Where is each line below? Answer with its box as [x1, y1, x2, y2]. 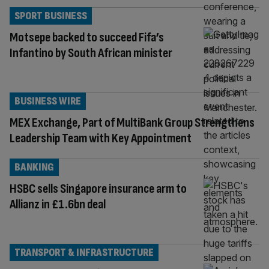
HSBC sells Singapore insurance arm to [10, 180, 187, 197]
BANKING [14, 160, 54, 174]
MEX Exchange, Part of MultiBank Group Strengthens [10, 114, 255, 131]
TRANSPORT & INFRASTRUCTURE [14, 246, 154, 259]
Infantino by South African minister [10, 44, 172, 61]
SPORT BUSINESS [14, 9, 87, 22]
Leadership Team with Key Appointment [10, 130, 192, 147]
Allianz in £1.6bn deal [10, 196, 106, 213]
